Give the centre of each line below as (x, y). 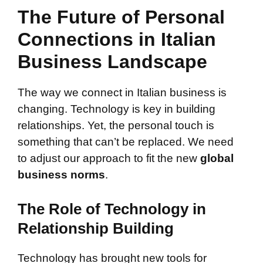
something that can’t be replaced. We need (126, 141)
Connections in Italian (117, 39)
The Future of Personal (121, 17)
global (217, 158)
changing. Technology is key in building (117, 109)
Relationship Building (96, 229)
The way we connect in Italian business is (122, 92)
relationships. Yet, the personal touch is (116, 125)
